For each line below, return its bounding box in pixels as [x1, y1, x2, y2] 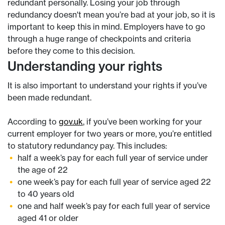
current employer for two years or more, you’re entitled [8, 129, 212, 139]
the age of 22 [18, 165, 68, 175]
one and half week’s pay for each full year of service [18, 201, 210, 211]
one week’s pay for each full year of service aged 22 [18, 177, 211, 187]
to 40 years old [18, 189, 76, 199]
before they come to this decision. [8, 46, 135, 56]
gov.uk [59, 117, 83, 127]
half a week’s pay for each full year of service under [18, 153, 208, 163]
